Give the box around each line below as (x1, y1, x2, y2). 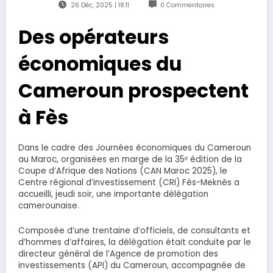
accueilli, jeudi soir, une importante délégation (18, 188, 208, 200)
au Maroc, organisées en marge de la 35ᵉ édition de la (18, 154, 242, 166)
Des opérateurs (18, 24, 169, 51)
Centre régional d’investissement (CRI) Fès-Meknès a (18, 177, 239, 189)
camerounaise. (18, 200, 79, 212)
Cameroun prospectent (18, 77, 249, 105)
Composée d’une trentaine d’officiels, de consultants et (18, 224, 250, 236)
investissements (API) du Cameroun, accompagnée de (18, 259, 246, 271)
